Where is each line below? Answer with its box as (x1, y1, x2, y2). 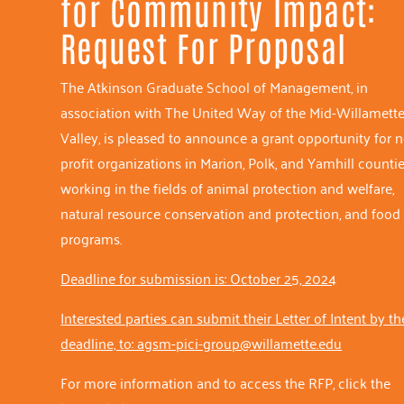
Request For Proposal (60, 24, 347, 69)
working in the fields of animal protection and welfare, (60, 175, 395, 201)
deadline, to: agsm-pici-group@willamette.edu (60, 330, 343, 356)
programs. (60, 225, 123, 252)
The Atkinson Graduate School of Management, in (60, 74, 369, 100)
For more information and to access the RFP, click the (60, 370, 391, 396)
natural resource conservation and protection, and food (60, 200, 401, 226)
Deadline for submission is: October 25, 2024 (60, 265, 337, 291)
